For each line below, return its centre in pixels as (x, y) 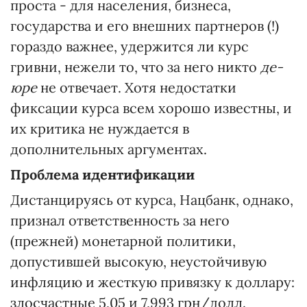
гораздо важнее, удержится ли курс (130, 46)
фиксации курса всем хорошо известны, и (151, 108)
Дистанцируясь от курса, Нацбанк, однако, (152, 200)
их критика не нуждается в (100, 128)
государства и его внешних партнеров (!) (145, 26)
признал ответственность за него (120, 220)
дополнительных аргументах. (109, 149)
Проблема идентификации (102, 174)
